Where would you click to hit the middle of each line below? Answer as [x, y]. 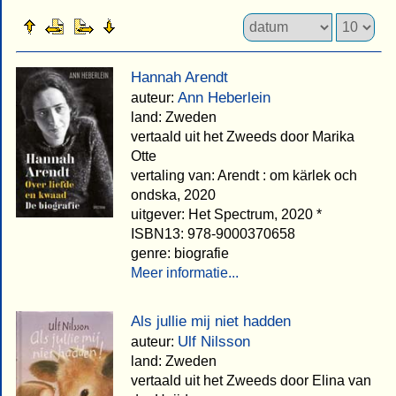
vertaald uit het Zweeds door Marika [243, 136]
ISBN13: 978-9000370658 [213, 233]
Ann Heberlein [224, 97]
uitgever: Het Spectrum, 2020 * [226, 214]
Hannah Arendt [179, 77]
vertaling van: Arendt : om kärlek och [244, 175]
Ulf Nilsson [214, 341]
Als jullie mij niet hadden [211, 321]
